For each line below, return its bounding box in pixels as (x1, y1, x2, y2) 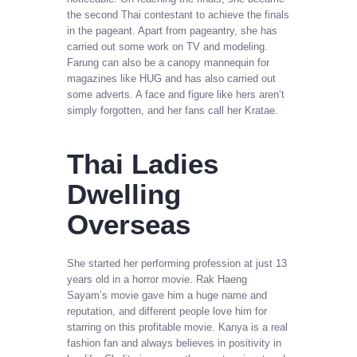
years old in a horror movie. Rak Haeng (67, 273, 247, 285)
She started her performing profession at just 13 (67, 257, 287, 269)
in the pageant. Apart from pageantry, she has (67, 24, 277, 37)
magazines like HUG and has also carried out (67, 72, 276, 84)
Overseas (67, 209, 190, 241)
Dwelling (67, 178, 181, 210)
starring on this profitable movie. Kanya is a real (67, 320, 288, 333)
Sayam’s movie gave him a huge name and (67, 288, 267, 301)
